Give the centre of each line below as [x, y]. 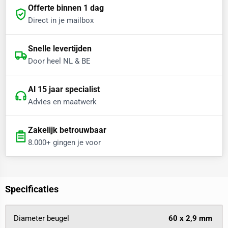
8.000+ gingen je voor [64, 143]
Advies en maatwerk [62, 102]
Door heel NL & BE [59, 61]
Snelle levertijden [60, 49]
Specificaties [32, 189]
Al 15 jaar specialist [64, 90]
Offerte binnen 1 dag [66, 8]
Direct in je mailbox [61, 21]
